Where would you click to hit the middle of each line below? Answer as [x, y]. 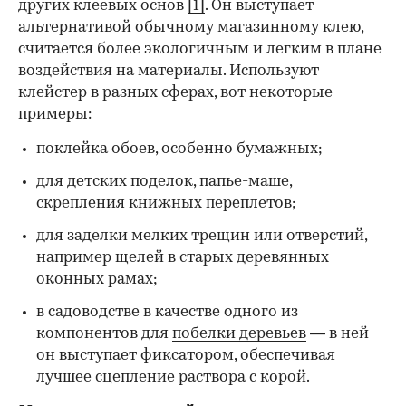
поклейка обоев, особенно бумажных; [179, 150]
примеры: [55, 115]
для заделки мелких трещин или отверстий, [202, 237]
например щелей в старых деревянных [183, 258]
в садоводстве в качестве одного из [167, 313]
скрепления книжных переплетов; [166, 204]
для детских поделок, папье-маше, [164, 182]
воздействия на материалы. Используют [169, 72]
